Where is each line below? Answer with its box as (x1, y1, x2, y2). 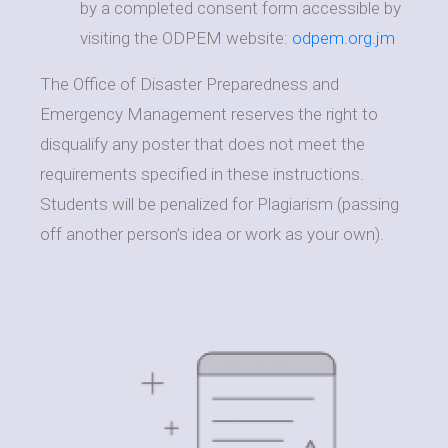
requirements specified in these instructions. (40, 163, 364, 184)
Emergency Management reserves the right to (40, 103, 378, 124)
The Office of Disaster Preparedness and (40, 73, 339, 94)
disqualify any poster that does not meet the (40, 133, 365, 154)
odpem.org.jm (292, 27, 395, 48)
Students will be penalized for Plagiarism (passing (40, 193, 399, 214)
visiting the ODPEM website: (80, 27, 292, 48)
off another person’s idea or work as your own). (40, 223, 384, 244)
